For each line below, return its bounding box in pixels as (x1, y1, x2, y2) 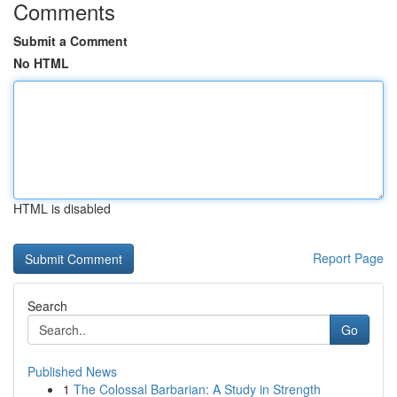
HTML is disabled (13, 199, 111, 217)
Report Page (313, 249, 384, 267)
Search (27, 297, 67, 315)
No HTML (13, 54, 69, 72)
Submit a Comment (13, 32, 128, 50)
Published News (27, 362, 117, 380)
